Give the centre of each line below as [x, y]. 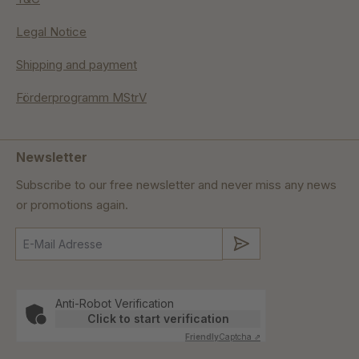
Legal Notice [51, 32]
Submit [269, 243]
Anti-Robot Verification [115, 304]
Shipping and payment [77, 65]
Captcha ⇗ [240, 337]
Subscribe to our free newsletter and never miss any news [176, 185]
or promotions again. [72, 205]
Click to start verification [158, 319]
